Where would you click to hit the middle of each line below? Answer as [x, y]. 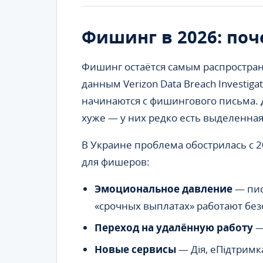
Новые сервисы [135, 249]
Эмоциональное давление [163, 189]
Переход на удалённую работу [174, 228]
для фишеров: [116, 162]
